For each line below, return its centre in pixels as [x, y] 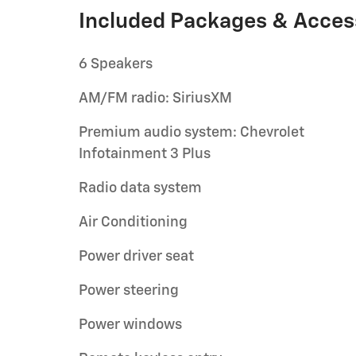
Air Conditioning [133, 222]
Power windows [130, 325]
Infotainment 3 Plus [145, 154]
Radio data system [140, 188]
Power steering [129, 291]
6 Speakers [116, 64]
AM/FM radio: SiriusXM [155, 99]
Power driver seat [136, 257]
